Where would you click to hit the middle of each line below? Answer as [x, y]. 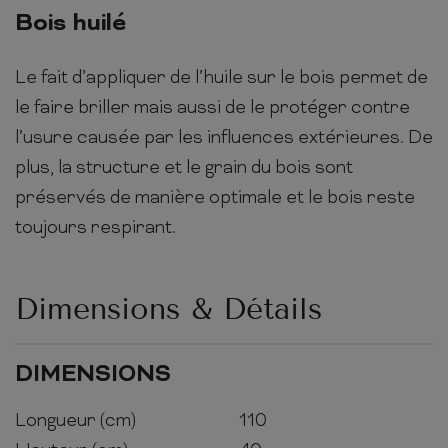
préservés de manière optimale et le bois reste [215, 198]
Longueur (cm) [75, 421]
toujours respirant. [95, 228]
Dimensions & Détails [168, 308]
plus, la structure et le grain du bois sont [184, 168]
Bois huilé [70, 23]
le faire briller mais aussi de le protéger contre [212, 108]
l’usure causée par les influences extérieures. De [224, 138]
